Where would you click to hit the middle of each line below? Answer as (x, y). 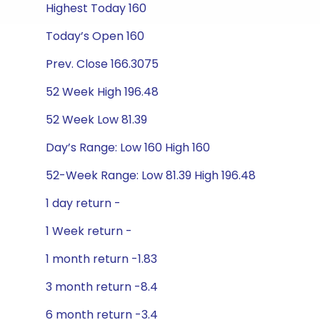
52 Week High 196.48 (102, 92)
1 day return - (83, 203)
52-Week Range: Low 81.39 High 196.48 (151, 175)
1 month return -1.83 (101, 259)
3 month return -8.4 (102, 287)
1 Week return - (89, 231)
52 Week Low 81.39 (96, 120)
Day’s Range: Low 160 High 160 (128, 147)
